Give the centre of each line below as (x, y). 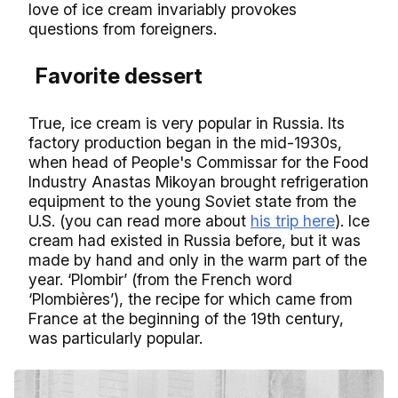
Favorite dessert (119, 76)
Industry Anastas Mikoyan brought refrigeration (199, 182)
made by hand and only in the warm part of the (198, 260)
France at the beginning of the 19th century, (186, 319)
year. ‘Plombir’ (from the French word (160, 280)
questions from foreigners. (123, 29)
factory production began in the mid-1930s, (185, 143)
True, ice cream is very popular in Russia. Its (187, 123)
